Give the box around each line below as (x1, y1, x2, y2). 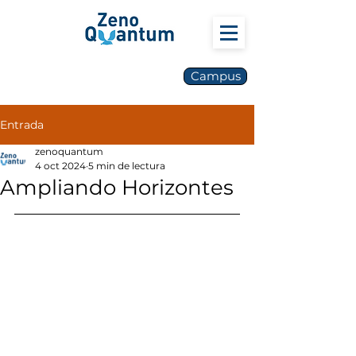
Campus (190, 69, 241, 83)
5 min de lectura (88, 160, 165, 172)
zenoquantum (35, 145, 103, 157)
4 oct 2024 (35, 160, 86, 172)
